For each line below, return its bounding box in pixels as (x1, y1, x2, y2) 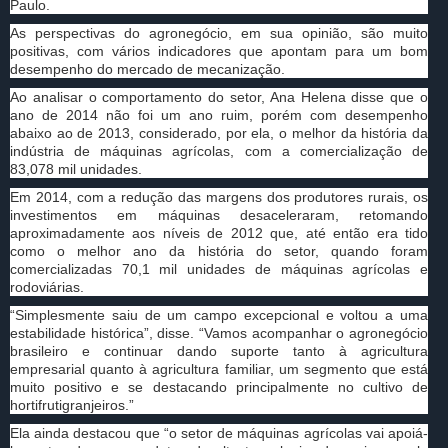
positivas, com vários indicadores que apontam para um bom (10, 43, 428, 60)
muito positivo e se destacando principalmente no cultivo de (10, 379, 428, 396)
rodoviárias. (10, 279, 84, 296)
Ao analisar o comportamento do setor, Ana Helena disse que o (10, 89, 428, 106)
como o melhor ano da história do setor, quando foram (10, 243, 428, 260)
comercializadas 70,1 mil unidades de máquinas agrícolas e (10, 261, 428, 278)
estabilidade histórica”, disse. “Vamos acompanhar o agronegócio (10, 325, 428, 342)
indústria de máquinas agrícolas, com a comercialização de (10, 143, 428, 160)
